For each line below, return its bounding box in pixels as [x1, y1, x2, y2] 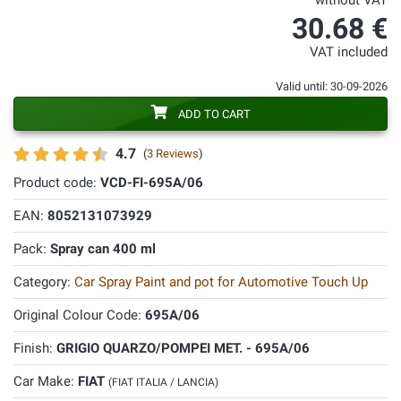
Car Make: [13, 373, 78, 389]
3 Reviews [147, 147, 199, 160]
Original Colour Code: [13, 307, 145, 323]
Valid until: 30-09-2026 [276, 80, 388, 93]
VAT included [310, 45, 388, 60]
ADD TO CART [177, 107, 251, 121]
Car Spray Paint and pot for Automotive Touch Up [74, 274, 368, 290]
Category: [13, 274, 74, 290]
